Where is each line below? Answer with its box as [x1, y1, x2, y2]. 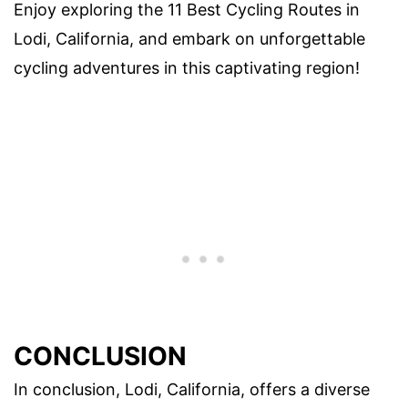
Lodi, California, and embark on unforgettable [14, 29, 365, 49]
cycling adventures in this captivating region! [14, 58, 360, 78]
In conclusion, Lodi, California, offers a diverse [14, 379, 370, 399]
